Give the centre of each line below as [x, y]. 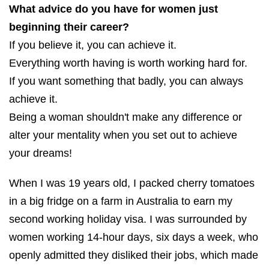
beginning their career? [69, 27]
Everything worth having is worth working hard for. [128, 63]
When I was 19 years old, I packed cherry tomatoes [132, 183]
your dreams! [41, 153]
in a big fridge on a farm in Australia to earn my [121, 201]
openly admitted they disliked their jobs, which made [134, 255]
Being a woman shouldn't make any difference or [125, 117]
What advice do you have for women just [113, 9]
